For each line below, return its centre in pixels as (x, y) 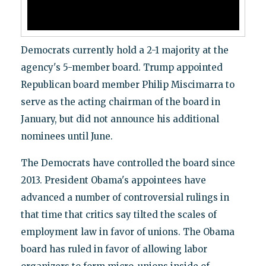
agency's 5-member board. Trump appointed (121, 67)
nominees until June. (66, 136)
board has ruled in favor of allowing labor (114, 249)
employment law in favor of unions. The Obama (127, 232)
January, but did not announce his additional (120, 119)
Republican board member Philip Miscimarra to (127, 84)
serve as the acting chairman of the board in (120, 102)
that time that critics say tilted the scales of (118, 214)
